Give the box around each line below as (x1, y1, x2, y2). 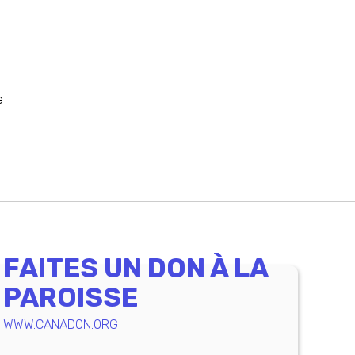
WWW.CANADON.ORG (3, 317, 119, 332)
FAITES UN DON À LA (3, 252, 269, 284)
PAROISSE (3, 281, 139, 314)
